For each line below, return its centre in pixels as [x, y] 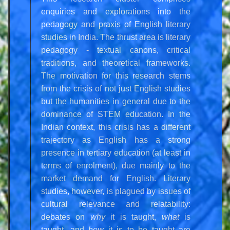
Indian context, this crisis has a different [116, 127]
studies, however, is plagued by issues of [116, 191]
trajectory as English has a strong [116, 140]
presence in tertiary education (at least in [116, 152]
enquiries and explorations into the [116, 11]
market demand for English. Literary [116, 178]
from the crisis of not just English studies [116, 88]
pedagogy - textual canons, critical [116, 50]
